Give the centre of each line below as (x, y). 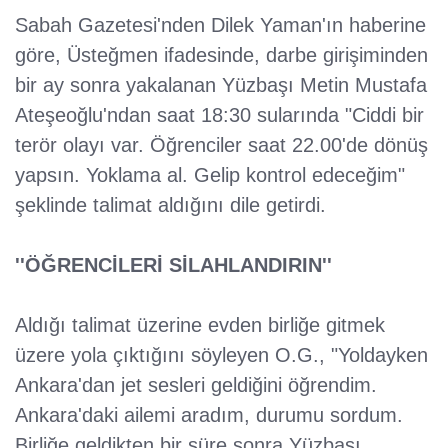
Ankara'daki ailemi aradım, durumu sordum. (209, 415)
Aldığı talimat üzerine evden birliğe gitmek (200, 325)
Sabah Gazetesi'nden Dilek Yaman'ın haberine (220, 25)
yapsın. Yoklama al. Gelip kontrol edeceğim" (210, 175)
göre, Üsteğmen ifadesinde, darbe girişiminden (221, 55)
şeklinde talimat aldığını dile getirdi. (170, 205)
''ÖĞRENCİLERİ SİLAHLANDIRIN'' (173, 265)
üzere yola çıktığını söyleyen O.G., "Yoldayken (221, 355)
